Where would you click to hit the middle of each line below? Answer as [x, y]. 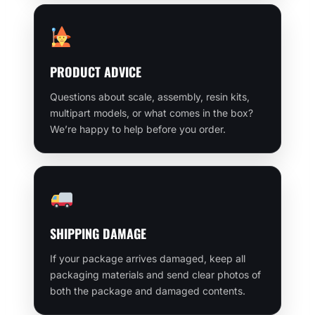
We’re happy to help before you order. [138, 129]
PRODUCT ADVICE [96, 71]
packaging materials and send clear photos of [155, 274]
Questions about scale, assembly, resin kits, [150, 96]
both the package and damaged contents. [148, 290]
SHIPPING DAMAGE [98, 233]
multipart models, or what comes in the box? [152, 112]
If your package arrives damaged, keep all [148, 258]
